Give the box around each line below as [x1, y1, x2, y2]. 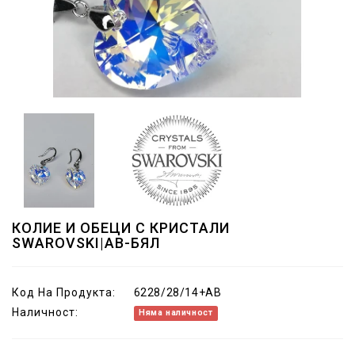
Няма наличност [138, 307, 213, 319]
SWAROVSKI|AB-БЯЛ [12, 234, 160, 251]
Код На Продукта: [12, 285, 116, 299]
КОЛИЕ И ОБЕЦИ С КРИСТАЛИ [12, 219, 230, 236]
